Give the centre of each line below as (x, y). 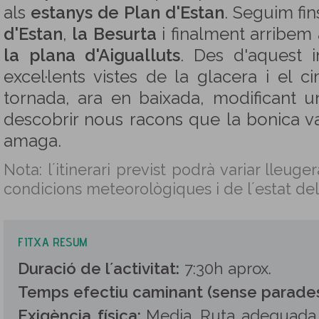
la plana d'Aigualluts (92, 56)
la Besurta (114, 34)
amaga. (32, 141)
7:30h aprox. (228, 268)
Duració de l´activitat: (99, 268)
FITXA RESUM (52, 242)
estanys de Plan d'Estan (127, 13)
